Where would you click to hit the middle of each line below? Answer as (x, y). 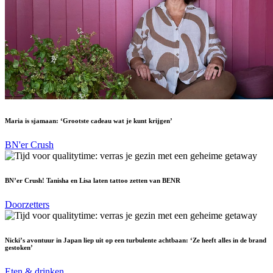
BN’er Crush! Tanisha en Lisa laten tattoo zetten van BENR (93, 181)
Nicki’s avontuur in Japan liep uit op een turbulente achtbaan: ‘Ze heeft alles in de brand (136, 240)
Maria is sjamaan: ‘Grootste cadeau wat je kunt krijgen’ (89, 121)
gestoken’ (19, 248)
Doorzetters (27, 205)
